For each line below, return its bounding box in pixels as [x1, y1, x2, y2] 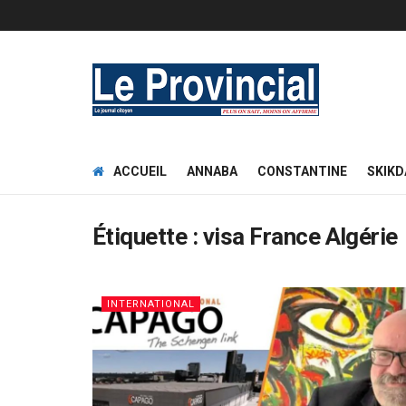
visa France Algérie [202, 223, 398, 250]
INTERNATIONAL [107, 298, 195, 310]
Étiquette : [92, 223, 203, 250]
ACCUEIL [113, 164, 167, 179]
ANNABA [187, 164, 237, 179]
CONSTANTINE [257, 164, 347, 179]
